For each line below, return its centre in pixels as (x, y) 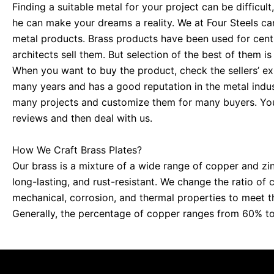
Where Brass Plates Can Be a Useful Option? (115, 261)
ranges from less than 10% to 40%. (92, 229)
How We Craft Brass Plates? (77, 150)
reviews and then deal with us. (82, 118)
